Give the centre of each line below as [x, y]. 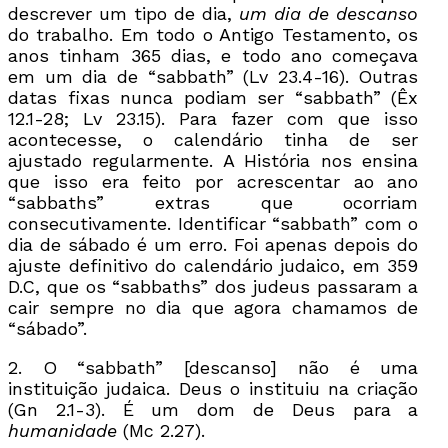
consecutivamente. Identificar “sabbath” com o [213, 223]
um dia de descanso [329, 13]
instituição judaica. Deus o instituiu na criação [213, 388]
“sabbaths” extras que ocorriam [213, 202]
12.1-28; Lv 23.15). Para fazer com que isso [213, 118]
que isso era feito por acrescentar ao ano [213, 181]
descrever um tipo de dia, [124, 13]
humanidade [62, 430]
